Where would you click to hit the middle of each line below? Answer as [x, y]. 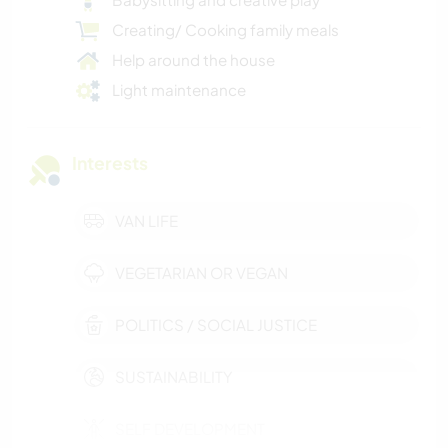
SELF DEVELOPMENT [190, 429]
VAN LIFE [146, 221]
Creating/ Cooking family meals [225, 30]
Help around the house [193, 60]
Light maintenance [179, 90]
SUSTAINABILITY [173, 377]
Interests [110, 163]
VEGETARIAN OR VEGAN [201, 273]
